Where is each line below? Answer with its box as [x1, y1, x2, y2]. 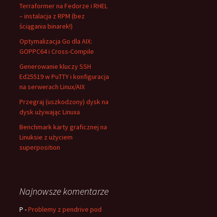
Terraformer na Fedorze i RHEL [19, 1, 108, 10]
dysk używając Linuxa [19, 108, 80, 116]
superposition [19, 143, 60, 152]
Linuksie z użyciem [19, 133, 73, 141]
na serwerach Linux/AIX [19, 82, 85, 91]
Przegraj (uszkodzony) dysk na [19, 97, 108, 106]
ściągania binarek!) [19, 22, 73, 31]
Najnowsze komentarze [19, 185, 108, 197]
